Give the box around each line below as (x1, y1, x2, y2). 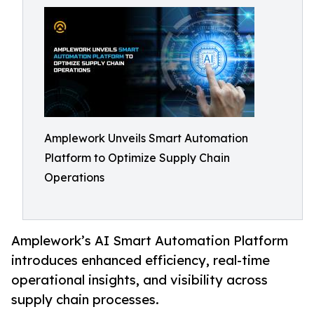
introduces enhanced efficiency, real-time (11, 252, 270, 268)
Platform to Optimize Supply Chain (44, 151, 230, 165)
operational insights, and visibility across (11, 272, 268, 288)
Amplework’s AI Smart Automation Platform (11, 233, 288, 249)
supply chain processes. (11, 292, 159, 308)
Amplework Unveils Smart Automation (44, 131, 248, 145)
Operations (44, 170, 104, 184)
